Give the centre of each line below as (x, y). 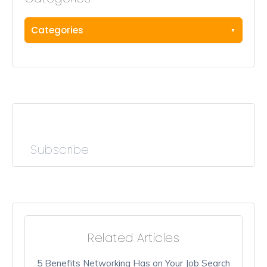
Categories (57, 30)
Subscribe (60, 150)
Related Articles (133, 238)
